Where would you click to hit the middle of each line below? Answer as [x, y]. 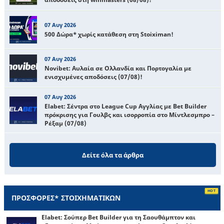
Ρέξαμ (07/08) [65, 123]
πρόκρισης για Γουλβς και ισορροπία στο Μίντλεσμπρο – [129, 114]
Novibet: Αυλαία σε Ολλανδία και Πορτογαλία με [118, 68]
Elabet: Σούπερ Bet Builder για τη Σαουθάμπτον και [118, 217]
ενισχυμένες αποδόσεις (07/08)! [93, 77]
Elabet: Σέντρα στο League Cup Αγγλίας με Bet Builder [125, 106]
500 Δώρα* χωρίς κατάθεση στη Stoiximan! [109, 34]
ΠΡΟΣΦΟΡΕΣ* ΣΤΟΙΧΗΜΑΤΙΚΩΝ [66, 197]
